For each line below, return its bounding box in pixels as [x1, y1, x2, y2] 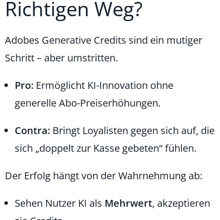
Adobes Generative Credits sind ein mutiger [5, 33, 202, 47]
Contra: [15, 123, 50, 137]
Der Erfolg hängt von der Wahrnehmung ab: [5, 168, 202, 182]
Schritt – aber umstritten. [5, 51, 118, 64]
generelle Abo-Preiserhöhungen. [15, 96, 161, 110]
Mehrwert [105, 196, 152, 210]
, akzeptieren [152, 196, 210, 210]
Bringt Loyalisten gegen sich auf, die [50, 123, 215, 137]
